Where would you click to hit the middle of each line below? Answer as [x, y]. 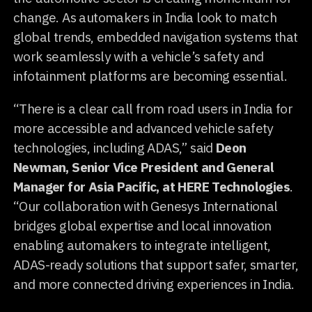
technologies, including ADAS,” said [115, 147]
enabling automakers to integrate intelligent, [142, 244]
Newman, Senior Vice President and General [144, 166]
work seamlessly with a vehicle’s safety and [139, 56]
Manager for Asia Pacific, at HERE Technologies [151, 186]
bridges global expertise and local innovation [142, 225]
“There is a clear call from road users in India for [153, 108]
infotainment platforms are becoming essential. [150, 75]
